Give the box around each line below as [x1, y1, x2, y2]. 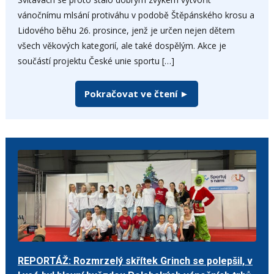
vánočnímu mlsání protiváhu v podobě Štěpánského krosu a [17, 9, 254, 21]
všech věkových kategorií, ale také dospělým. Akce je [17, 39, 226, 51]
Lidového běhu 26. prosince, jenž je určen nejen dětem [17, 24, 235, 36]
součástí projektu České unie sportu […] [17, 54, 174, 67]
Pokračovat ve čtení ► [84, 87, 190, 100]
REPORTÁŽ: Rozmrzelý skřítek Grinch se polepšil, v [17, 254, 253, 267]
